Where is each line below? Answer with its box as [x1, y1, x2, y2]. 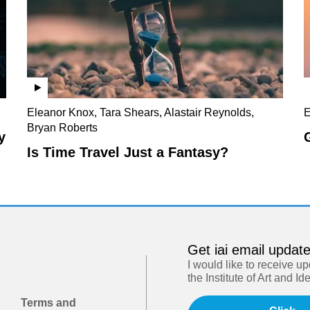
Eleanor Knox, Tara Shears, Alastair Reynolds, [27, 106, 254, 118]
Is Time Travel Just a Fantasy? [27, 144, 228, 160]
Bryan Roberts [27, 121, 98, 134]
